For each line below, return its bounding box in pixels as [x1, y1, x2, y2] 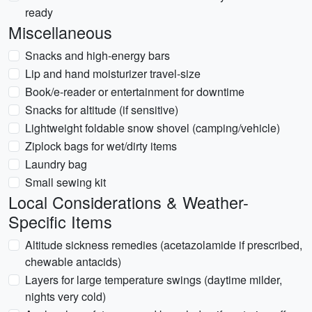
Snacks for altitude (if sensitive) [25, 102, 178, 118]
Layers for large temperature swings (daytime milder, [25, 272, 282, 288]
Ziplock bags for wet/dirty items [25, 138, 177, 154]
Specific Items [8, 210, 112, 233]
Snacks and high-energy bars [25, 47, 170, 63]
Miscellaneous [8, 20, 112, 44]
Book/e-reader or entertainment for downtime [25, 84, 244, 100]
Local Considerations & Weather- [8, 190, 249, 214]
